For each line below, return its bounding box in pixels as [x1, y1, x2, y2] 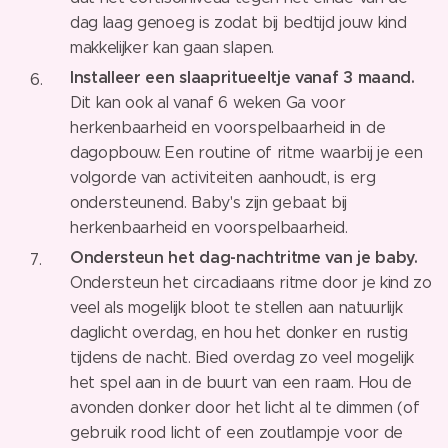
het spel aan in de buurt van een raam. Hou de [70, 372, 412, 392]
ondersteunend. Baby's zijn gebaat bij [70, 192, 348, 212]
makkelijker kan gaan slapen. [70, 37, 275, 57]
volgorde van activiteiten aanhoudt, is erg [70, 167, 376, 187]
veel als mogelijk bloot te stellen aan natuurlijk [70, 297, 403, 317]
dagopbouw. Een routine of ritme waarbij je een [70, 142, 423, 162]
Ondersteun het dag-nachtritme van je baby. [70, 246, 418, 268]
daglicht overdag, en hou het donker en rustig [70, 322, 408, 342]
